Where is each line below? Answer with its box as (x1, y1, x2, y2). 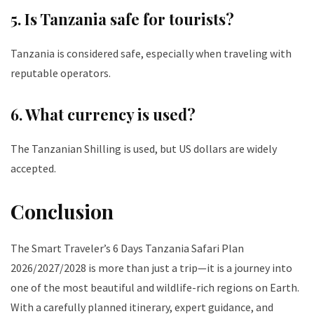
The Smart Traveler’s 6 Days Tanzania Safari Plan (11, 241, 244, 256)
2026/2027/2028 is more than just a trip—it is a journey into (11, 261, 292, 275)
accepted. (11, 161, 56, 176)
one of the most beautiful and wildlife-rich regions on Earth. (11, 280, 299, 295)
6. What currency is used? (11, 104, 196, 125)
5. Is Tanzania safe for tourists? (11, 8, 234, 30)
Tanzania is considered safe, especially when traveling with (11, 46, 292, 61)
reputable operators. (11, 66, 111, 81)
